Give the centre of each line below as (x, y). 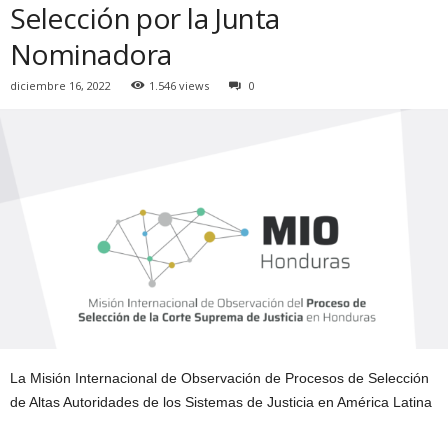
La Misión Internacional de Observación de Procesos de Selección (219, 378)
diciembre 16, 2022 (60, 85)
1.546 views (179, 85)
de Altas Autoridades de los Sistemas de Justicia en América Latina (221, 402)
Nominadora (91, 54)
